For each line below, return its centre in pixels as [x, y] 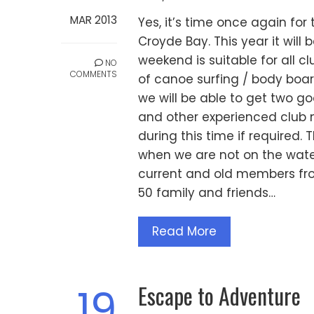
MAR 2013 [94, 20]
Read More [184, 232]
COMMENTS [94, 74]
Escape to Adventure [219, 296]
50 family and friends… [207, 193]
